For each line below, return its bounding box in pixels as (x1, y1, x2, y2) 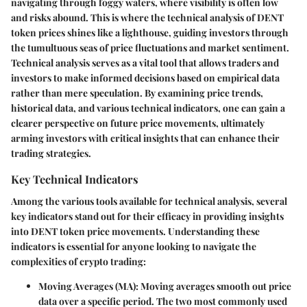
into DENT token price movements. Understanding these (11, 224, 260, 238)
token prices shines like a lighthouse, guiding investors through (11, 26, 288, 40)
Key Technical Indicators (11, 171, 138, 187)
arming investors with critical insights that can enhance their (11, 132, 280, 145)
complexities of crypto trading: (11, 254, 146, 268)
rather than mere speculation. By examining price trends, (11, 86, 263, 100)
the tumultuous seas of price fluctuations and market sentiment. (11, 41, 289, 55)
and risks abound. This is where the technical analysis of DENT (11, 11, 284, 25)
